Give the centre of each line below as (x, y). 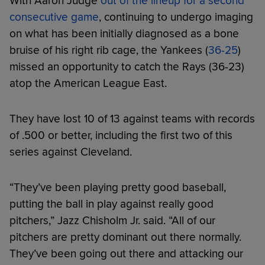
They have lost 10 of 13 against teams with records (132, 119)
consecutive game (54, 17)
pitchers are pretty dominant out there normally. (125, 237)
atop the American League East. (88, 83)
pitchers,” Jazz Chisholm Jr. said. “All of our (112, 220)
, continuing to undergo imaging (176, 17)
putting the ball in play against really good (112, 204)
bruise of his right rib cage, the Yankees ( (109, 50)
